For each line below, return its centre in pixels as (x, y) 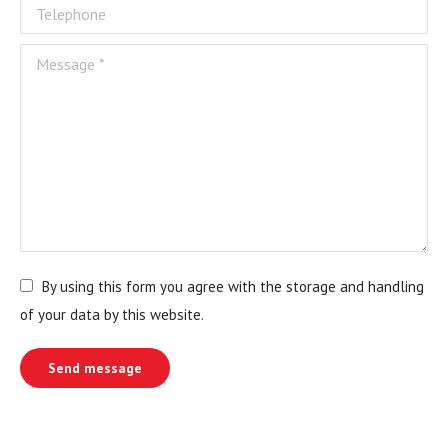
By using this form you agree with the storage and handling (233, 286)
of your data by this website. (112, 314)
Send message (95, 368)
